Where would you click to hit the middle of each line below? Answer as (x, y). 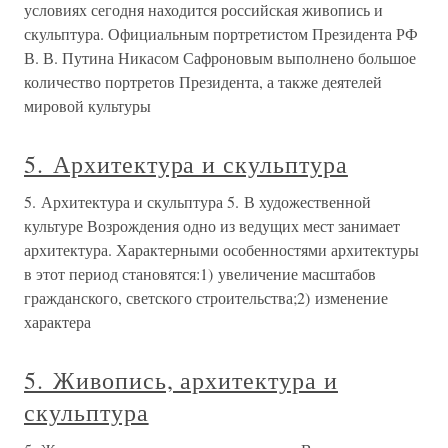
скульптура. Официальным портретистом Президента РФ (221, 33)
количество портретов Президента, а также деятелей (203, 81)
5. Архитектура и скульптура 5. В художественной (197, 201)
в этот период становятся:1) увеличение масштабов (200, 273)
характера (57, 321)
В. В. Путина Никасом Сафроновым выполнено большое (220, 57)
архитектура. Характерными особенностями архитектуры (221, 249)
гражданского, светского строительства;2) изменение (206, 297)
